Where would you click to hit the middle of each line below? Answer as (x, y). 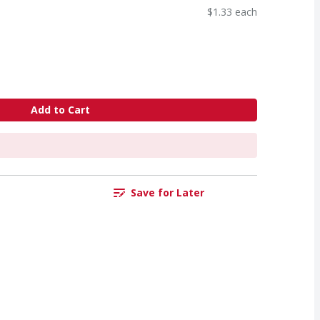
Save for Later (167, 193)
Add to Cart (60, 110)
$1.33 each (232, 11)
